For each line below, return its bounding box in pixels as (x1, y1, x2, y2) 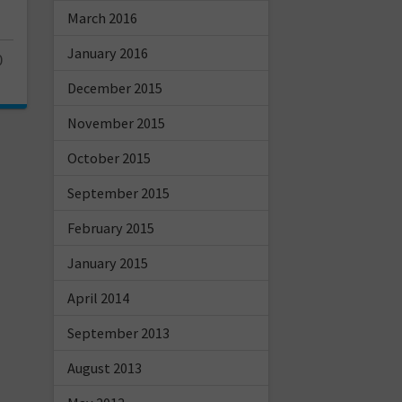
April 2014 (66, 288, 129, 307)
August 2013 (66, 358, 142, 377)
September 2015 (66, 183, 170, 202)
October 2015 (66, 148, 151, 167)
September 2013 (66, 323, 170, 342)
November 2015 (66, 113, 165, 132)
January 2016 (66, 43, 148, 62)
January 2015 (66, 253, 148, 272)
